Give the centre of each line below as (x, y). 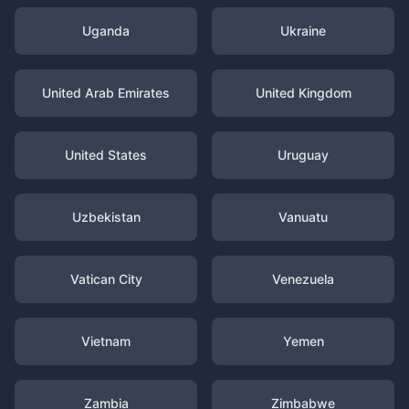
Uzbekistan (106, 217)
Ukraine (303, 31)
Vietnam (106, 341)
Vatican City (106, 279)
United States (106, 155)
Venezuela (303, 279)
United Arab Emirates (106, 93)
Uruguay (303, 155)
